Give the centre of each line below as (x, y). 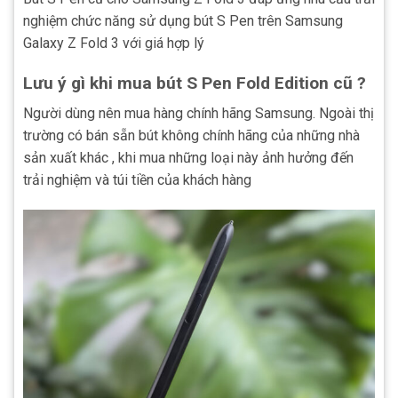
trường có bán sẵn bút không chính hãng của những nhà (191, 136)
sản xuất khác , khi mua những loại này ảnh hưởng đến (188, 158)
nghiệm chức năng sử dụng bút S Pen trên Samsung (183, 21)
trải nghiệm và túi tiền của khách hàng (137, 180)
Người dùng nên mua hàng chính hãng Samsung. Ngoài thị (199, 114)
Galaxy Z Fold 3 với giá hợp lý (114, 43)
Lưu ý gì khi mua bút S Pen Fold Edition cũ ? (195, 83)
